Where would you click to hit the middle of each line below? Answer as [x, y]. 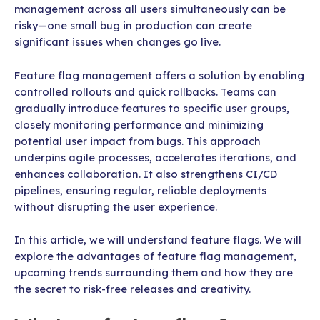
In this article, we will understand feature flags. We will [158, 239]
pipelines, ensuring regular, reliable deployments [140, 190]
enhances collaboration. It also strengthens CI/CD [146, 174]
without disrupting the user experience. [116, 206]
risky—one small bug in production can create [133, 26]
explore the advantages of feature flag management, [155, 256]
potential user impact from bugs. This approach [137, 141]
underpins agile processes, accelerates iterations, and [155, 157]
